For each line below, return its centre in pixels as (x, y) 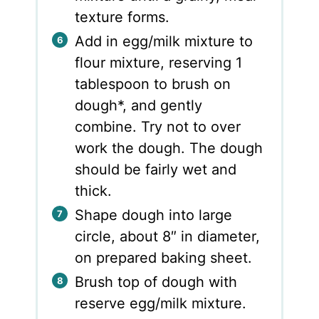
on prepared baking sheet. (164, 258)
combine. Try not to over (158, 127)
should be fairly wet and (156, 170)
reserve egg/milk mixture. (161, 304)
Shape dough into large (154, 215)
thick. (94, 191)
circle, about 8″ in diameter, (168, 237)
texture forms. (122, 17)
